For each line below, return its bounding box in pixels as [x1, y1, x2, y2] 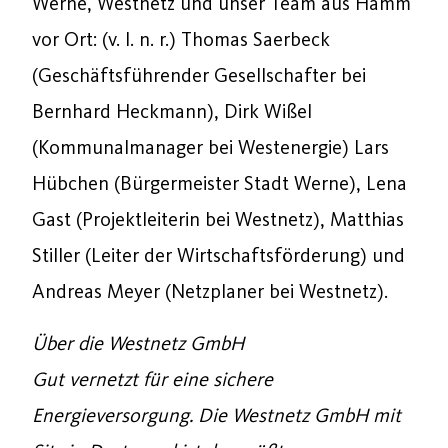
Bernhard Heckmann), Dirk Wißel [32, 99, 312, 123]
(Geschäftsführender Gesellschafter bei [32, 63, 366, 87]
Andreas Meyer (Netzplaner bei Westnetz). [32, 279, 388, 303]
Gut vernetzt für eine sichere [32, 367, 273, 391]
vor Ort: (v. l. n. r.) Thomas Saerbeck [32, 27, 330, 51]
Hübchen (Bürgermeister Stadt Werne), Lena [32, 171, 407, 195]
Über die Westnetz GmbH [32, 331, 244, 355]
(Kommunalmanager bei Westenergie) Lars [32, 135, 389, 159]
